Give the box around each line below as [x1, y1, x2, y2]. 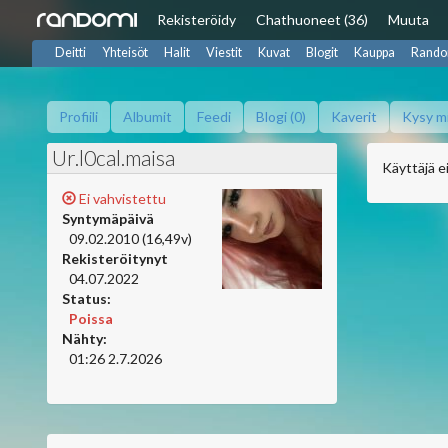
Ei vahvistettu [76, 190, 166, 207]
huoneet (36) [287, 11, 368, 28]
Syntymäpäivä [62, 210, 154, 227]
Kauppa [354, 45, 395, 60]
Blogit [306, 45, 338, 60]
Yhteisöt [102, 45, 148, 60]
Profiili [59, 108, 98, 125]
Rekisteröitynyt [62, 250, 168, 267]
